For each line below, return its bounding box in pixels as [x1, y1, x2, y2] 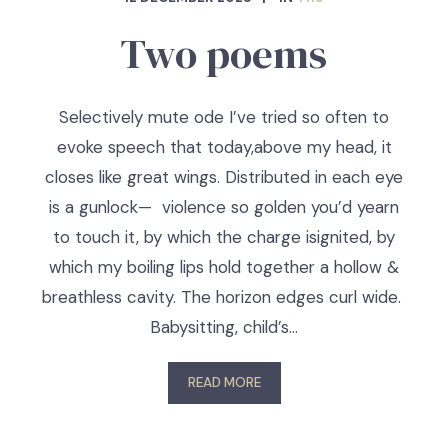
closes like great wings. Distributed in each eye [45, 166, 403, 188]
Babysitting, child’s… [150, 316, 298, 338]
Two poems [121, 26, 327, 82]
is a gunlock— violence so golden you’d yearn [49, 196, 399, 218]
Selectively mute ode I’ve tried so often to [59, 106, 389, 128]
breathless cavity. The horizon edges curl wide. [42, 286, 406, 308]
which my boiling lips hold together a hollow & [49, 256, 399, 278]
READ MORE [187, 374, 261, 391]
